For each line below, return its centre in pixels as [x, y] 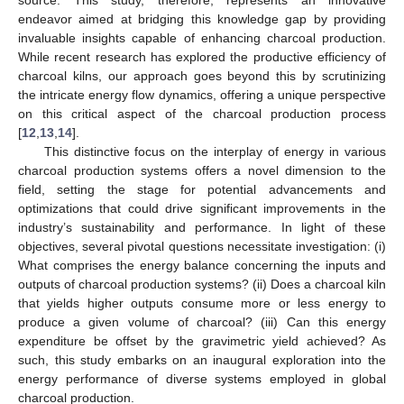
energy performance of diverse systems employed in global [202, 378]
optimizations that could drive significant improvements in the [202, 208]
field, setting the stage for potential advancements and [202, 189]
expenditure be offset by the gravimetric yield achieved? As [202, 340]
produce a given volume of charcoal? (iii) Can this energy [202, 321]
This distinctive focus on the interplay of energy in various [215, 151]
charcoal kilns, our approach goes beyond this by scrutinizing [202, 75]
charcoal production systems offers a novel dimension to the [202, 170]
